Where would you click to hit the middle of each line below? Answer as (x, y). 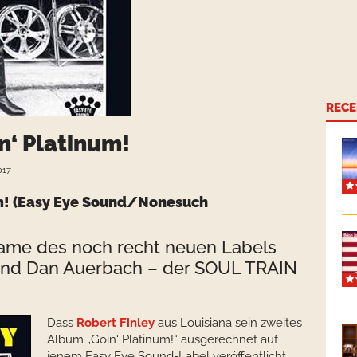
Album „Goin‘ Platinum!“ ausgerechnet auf (163, 339)
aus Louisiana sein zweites (228, 323)
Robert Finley (116, 323)
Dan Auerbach (84, 268)
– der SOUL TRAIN (220, 268)
